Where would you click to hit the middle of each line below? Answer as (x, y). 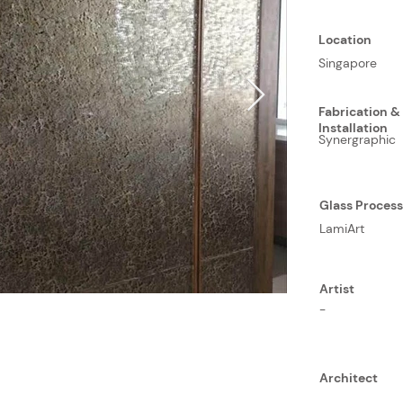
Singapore (348, 63)
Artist (337, 289)
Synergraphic (357, 139)
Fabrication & (359, 112)
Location (345, 40)
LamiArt (342, 228)
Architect (349, 378)
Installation (353, 128)
